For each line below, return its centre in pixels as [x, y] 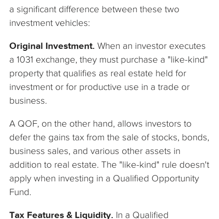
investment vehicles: [50, 22]
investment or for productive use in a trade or [99, 87]
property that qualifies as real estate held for [98, 73]
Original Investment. [53, 45]
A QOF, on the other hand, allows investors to [100, 123]
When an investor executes [152, 45]
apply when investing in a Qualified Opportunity [104, 178]
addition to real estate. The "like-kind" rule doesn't [109, 164]
